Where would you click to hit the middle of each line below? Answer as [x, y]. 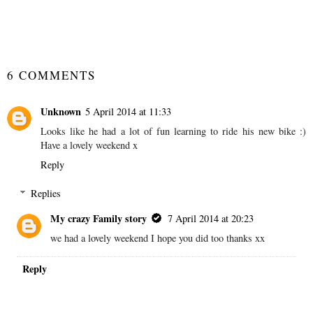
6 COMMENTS [51, 75]
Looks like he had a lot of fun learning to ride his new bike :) [173, 131]
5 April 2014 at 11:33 [128, 111]
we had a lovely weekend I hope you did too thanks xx [158, 238]
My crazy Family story [99, 219]
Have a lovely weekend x [89, 145]
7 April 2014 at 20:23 [211, 219]
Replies [46, 194]
